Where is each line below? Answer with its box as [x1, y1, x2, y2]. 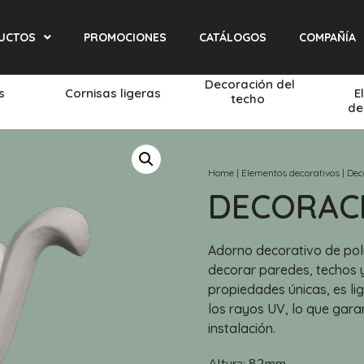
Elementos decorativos [241, 167, 340, 179]
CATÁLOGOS [198, 30, 266, 45]
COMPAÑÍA [298, 30, 356, 45]
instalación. [208, 320, 275, 336]
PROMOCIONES [83, 30, 167, 45]
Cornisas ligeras [64, 84, 164, 101]
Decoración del [204, 76, 295, 92]
